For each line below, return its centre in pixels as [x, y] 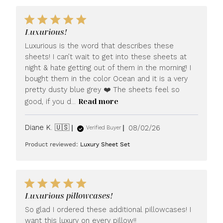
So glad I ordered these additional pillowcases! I [108, 210]
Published [163, 127]
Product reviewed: [53, 144]
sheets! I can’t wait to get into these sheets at [106, 57]
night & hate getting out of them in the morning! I [108, 68]
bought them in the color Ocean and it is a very [107, 79]
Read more [99, 101]
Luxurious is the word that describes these [100, 46]
